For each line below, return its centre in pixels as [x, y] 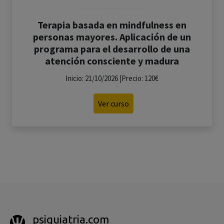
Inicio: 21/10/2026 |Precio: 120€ [112, 78]
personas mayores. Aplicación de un [112, 37]
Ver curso [113, 103]
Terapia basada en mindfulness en [112, 25]
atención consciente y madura [112, 61]
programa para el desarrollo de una [112, 49]
